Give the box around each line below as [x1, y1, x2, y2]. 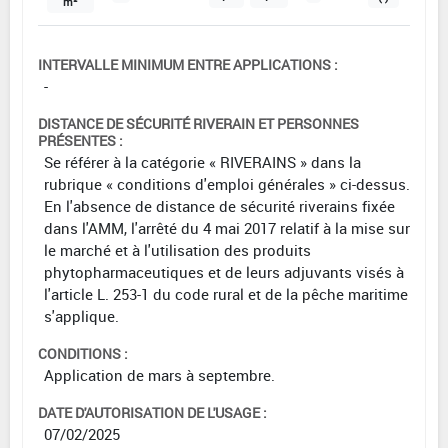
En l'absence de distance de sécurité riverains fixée [44, 196, 395, 217]
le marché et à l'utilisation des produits [44, 240, 311, 261]
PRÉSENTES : [38, 131, 123, 151]
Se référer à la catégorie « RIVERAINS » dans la [44, 152, 361, 173]
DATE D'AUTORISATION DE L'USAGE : [38, 403, 267, 423]
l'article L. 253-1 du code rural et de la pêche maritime [44, 284, 408, 305]
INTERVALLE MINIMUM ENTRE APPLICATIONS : [38, 55, 338, 75]
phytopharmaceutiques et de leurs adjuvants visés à [44, 262, 404, 283]
